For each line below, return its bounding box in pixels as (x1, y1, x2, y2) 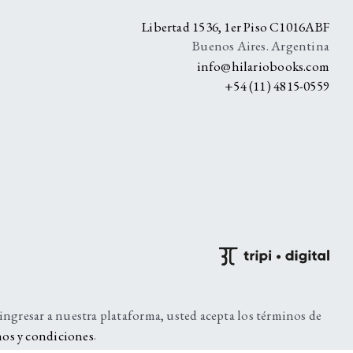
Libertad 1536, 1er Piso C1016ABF (142, 17, 329, 35)
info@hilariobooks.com (196, 57, 329, 75)
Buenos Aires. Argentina (192, 37, 329, 55)
